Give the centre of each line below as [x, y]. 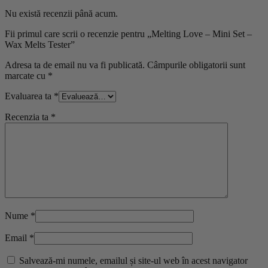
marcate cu [26, 76]
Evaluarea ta [29, 96]
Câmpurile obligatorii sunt [196, 65]
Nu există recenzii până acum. [61, 14]
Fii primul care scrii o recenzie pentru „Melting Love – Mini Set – [128, 34]
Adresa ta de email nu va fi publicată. [75, 65]
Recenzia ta [28, 117]
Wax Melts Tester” [40, 45]
